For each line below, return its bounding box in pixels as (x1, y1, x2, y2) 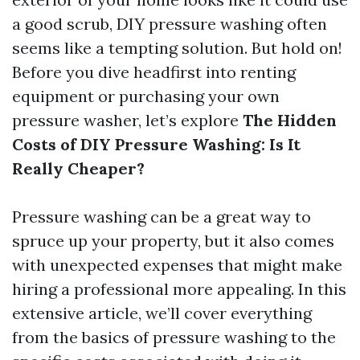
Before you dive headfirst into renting (12, 62, 296, 82)
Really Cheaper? (12, 158, 145, 178)
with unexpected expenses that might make (12, 255, 342, 275)
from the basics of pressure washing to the (12, 327, 336, 347)
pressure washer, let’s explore (12, 110, 243, 130)
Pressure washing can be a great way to (12, 207, 311, 227)
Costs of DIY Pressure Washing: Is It (12, 134, 301, 154)
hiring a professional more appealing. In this (12, 279, 346, 299)
